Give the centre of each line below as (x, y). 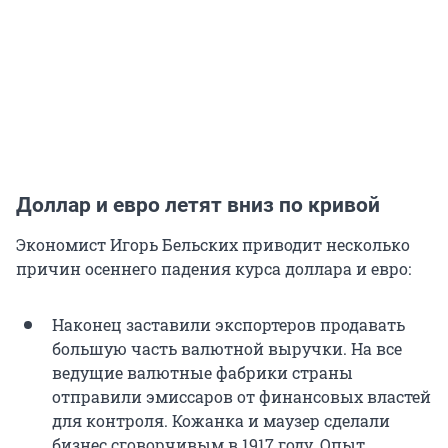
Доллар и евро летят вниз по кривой (198, 205)
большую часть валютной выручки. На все (227, 349)
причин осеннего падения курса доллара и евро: (213, 269)
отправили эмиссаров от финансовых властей (241, 397)
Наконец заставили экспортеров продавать (228, 325)
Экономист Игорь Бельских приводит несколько (213, 245)
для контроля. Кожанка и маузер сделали (221, 421)
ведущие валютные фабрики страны (202, 373)
